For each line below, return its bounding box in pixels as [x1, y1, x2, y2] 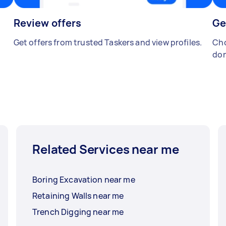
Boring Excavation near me [32, 174, 135, 186]
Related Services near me [32, 141, 179, 158]
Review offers [13, 16, 82, 30]
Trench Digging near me [32, 206, 124, 218]
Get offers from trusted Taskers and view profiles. [13, 37, 202, 48]
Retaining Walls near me [32, 190, 124, 202]
